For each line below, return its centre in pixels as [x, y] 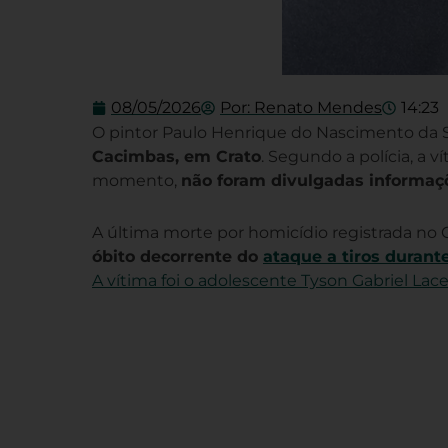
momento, [136, 181]
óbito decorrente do [177, 257]
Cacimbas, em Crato [176, 157]
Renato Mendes [316, 108]
